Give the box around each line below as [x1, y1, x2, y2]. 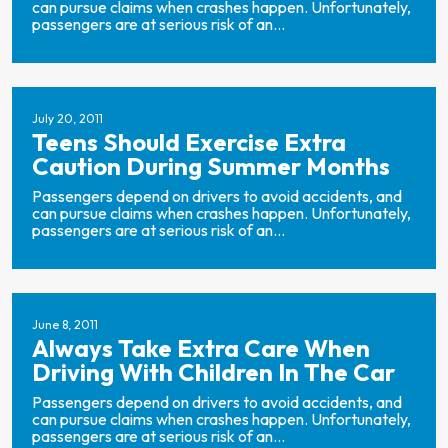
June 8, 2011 [32, 317, 98, 332]
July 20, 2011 [32, 111, 103, 126]
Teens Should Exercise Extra [32, 127, 346, 157]
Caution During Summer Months [32, 151, 390, 181]
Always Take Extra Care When [32, 333, 370, 363]
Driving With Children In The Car [32, 357, 395, 387]
